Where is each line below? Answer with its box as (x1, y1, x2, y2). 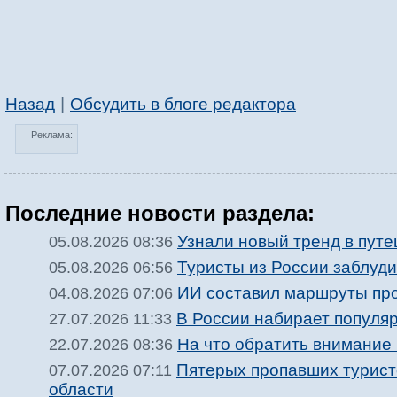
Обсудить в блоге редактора (70, 95, 296, 114)
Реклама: (31, 129, 73, 141)
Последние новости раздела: (5, 201, 315, 225)
